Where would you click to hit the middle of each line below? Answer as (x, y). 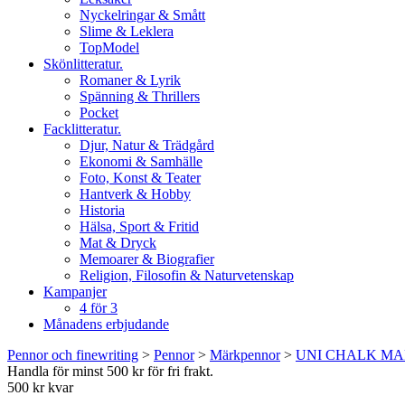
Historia (102, 210)
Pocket (99, 113)
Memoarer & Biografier (147, 259)
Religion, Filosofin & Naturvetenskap (187, 275)
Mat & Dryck (118, 243)
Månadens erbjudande (106, 324)
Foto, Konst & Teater (140, 178)
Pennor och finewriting (73, 355)
